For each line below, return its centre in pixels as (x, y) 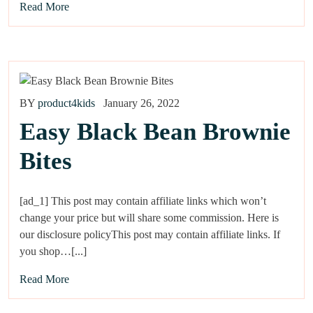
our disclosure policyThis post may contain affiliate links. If (150, 235)
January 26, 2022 (141, 103)
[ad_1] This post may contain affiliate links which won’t (143, 201)
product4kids (66, 103)
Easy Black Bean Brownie (155, 132)
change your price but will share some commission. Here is (149, 218)
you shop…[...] (53, 252)
